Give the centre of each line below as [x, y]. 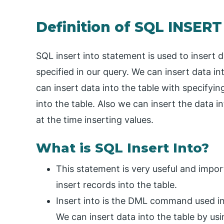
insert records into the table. [116, 184]
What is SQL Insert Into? [122, 148]
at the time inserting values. [95, 119]
